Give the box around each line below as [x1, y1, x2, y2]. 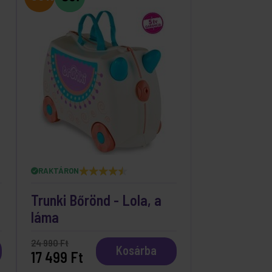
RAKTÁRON [38, 166, 80, 175]
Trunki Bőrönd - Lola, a [31, 191, 162, 209]
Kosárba [116, 243, 157, 257]
